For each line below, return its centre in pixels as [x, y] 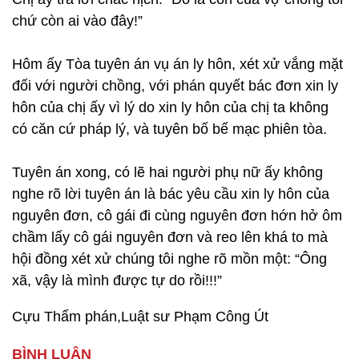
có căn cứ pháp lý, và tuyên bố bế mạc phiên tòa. [169, 129]
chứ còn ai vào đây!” [77, 21]
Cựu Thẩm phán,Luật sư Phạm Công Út [140, 317]
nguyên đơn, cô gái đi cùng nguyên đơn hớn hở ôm [177, 216]
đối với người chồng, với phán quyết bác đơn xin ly [175, 86]
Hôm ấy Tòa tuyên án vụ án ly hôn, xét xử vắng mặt [177, 64]
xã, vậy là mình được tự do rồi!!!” [117, 280]
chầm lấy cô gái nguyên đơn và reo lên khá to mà [170, 237]
